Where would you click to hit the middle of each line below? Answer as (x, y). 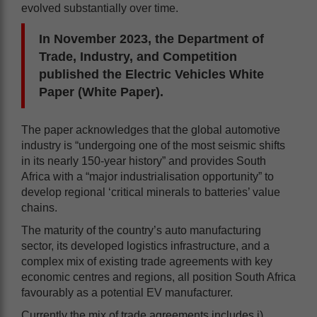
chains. (41, 207)
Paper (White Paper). (105, 92)
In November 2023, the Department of (151, 39)
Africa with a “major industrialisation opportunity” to (148, 176)
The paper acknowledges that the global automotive (151, 129)
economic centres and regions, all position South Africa (158, 277)
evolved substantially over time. (100, 8)
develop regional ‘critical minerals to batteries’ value (151, 192)
